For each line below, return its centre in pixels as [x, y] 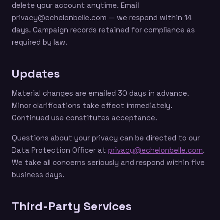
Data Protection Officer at [60, 150]
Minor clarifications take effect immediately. [92, 105]
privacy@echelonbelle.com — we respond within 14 [102, 17]
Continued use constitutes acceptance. [84, 118]
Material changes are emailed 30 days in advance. [100, 93]
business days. [38, 175]
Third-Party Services [72, 206]
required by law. [40, 42]
